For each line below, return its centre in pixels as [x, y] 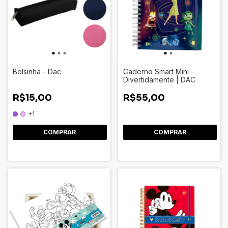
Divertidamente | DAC [159, 79]
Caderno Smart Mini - [158, 71]
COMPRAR [60, 132]
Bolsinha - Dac [37, 71]
